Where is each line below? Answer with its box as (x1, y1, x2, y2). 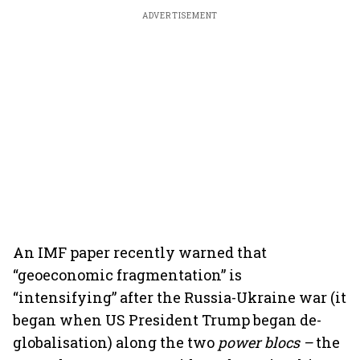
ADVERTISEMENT (141, 10, 219, 21)
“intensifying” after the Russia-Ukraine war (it (13, 288, 346, 307)
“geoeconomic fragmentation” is (13, 265, 242, 284)
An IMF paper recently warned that (13, 243, 267, 262)
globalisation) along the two (13, 333, 218, 352)
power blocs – (218, 333, 316, 352)
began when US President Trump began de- (13, 310, 321, 329)
